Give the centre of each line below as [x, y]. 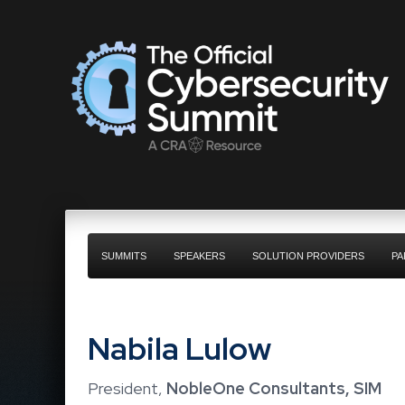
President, [127, 388]
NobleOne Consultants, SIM [274, 388]
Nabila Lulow [179, 348]
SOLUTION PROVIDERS [308, 256]
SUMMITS [124, 256]
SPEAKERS [199, 256]
